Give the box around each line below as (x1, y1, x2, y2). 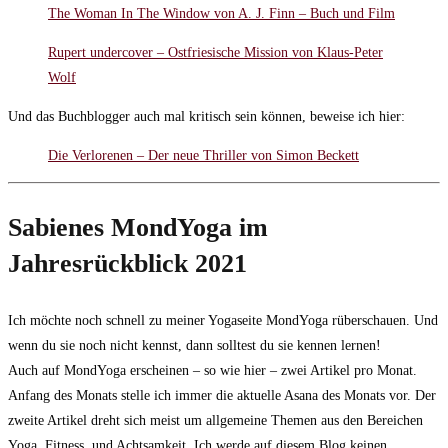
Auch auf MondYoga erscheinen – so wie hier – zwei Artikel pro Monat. (8, 363, 417, 379)
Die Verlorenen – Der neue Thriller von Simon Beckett (48, 148, 359, 164)
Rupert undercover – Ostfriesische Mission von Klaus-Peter (48, 45, 383, 61)
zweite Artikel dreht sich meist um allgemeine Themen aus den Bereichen (8, 413, 423, 429)
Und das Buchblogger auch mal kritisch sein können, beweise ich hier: (8, 109, 405, 125)
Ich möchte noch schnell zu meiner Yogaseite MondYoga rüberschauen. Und (8, 313, 438, 329)
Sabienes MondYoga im (8, 213, 268, 243)
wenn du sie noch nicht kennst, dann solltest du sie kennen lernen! (8, 338, 381, 354)
